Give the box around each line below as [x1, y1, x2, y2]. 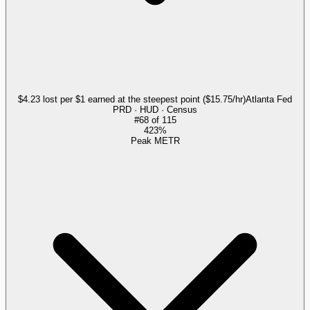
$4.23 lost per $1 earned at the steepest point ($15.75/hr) [18, 93, 246, 104]
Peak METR [130, 135, 180, 146]
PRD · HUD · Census [113, 104, 197, 115]
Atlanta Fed [246, 93, 292, 104]
